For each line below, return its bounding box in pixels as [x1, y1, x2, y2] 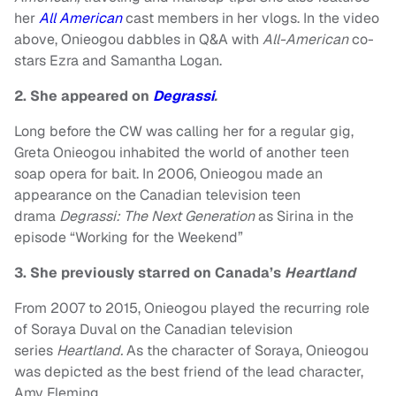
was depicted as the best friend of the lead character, [14, 362, 363, 381]
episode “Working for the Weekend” [14, 227, 243, 247]
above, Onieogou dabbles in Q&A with [14, 29, 263, 49]
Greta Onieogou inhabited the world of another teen [14, 142, 349, 162]
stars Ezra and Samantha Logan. [14, 50, 222, 70]
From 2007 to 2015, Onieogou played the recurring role [14, 298, 369, 317]
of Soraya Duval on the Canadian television [14, 319, 293, 339]
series [14, 340, 57, 360]
